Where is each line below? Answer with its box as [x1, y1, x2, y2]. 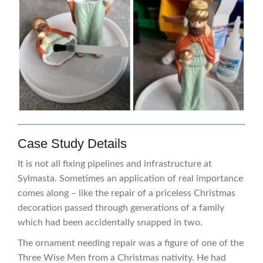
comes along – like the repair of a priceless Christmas [18, 188, 235, 198]
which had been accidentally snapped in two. [18, 218, 203, 228]
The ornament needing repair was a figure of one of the [18, 238, 244, 248]
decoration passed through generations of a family [18, 203, 224, 213]
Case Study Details [18, 136, 127, 151]
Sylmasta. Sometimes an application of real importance [18, 174, 243, 184]
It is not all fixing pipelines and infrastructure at [18, 159, 212, 169]
